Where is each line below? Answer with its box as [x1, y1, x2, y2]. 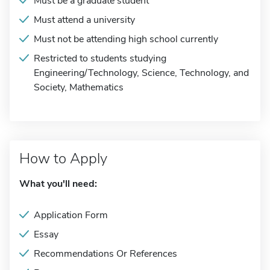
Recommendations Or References [34, 247, 177, 260]
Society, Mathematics [34, 81, 124, 94]
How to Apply [19, 149, 107, 168]
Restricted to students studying [34, 52, 166, 65]
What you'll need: [19, 177, 97, 190]
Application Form [34, 209, 108, 222]
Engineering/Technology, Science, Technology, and [34, 66, 249, 80]
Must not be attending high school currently [34, 33, 218, 46]
